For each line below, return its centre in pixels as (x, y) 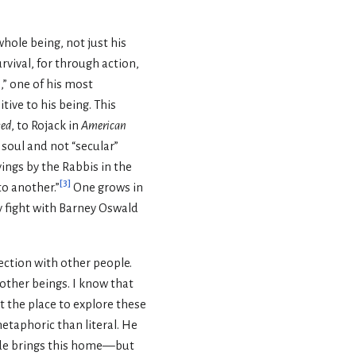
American (104, 126)
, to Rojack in (46, 126)
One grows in (107, 188)
